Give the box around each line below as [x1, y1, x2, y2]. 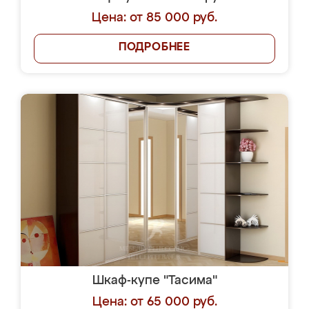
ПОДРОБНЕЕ [118, 42, 191, 53]
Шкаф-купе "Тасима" [92, 275, 217, 287]
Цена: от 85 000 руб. [92, 12, 217, 24]
